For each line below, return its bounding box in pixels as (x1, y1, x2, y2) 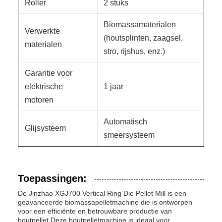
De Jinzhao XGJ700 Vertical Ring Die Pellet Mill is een (18, 189, 186, 197)
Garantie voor (25, 69, 72, 77)
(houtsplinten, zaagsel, (104, 34, 183, 42)
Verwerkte (25, 27, 60, 35)
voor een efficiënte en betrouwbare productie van (18, 207, 172, 215)
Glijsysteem (25, 124, 66, 132)
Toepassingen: (18, 173, 87, 184)
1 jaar (104, 82, 123, 91)
